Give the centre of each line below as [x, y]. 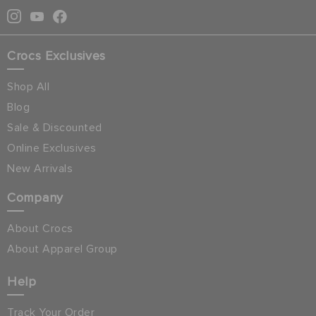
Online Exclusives [52, 148]
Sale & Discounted [55, 128]
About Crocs [40, 229]
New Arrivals [40, 169]
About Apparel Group [62, 249]
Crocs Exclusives [57, 57]
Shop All [28, 87]
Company [35, 199]
